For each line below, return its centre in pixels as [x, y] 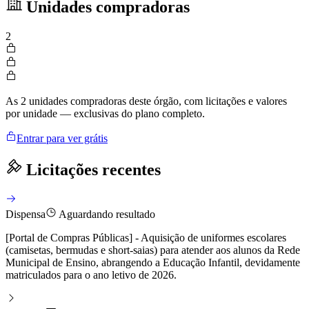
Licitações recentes [91, 170]
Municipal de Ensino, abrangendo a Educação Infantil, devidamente [153, 262]
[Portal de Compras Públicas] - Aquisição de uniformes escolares [146, 237]
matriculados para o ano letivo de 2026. [91, 275]
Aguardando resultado [106, 214]
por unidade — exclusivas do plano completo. [105, 114]
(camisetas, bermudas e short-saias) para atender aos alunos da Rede [153, 250]
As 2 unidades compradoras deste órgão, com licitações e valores [146, 101]
